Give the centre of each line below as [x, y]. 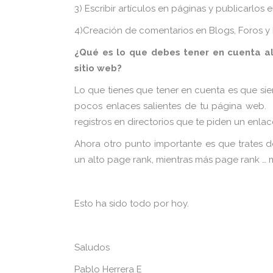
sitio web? [98, 68]
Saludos [92, 247]
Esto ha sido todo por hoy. [132, 204]
